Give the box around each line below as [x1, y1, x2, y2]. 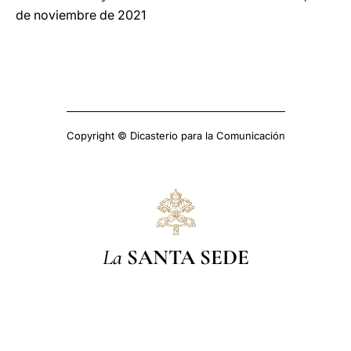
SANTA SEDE [126, 244, 249, 270]
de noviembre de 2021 [16, 7, 146, 23]
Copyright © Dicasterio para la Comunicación [66, 129, 285, 142]
